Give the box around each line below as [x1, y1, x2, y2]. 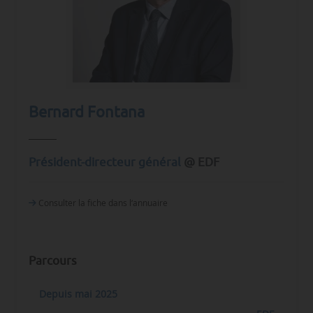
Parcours [28, 253, 77, 268]
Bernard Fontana [28, 103, 145, 122]
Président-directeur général [28, 154, 184, 170]
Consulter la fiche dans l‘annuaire [36, 196, 168, 209]
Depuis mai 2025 [38, 288, 117, 301]
